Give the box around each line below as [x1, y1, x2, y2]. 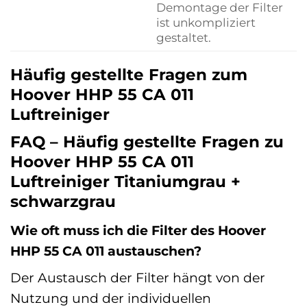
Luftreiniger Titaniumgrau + [10, 172, 241, 192]
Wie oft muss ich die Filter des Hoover [10, 221, 266, 238]
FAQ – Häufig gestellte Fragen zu [10, 132, 284, 152]
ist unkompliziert [156, 15, 256, 30]
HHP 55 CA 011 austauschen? [10, 242, 201, 259]
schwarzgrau [10, 192, 116, 212]
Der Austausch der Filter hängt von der [10, 269, 265, 286]
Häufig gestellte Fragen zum [10, 64, 247, 84]
